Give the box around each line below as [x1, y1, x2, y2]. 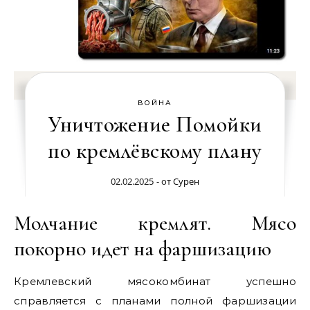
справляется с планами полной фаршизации [14, 294, 296, 307]
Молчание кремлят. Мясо [14, 210, 296, 236]
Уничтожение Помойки [48, 111, 262, 138]
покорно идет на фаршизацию [14, 236, 271, 262]
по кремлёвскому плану [48, 137, 262, 164]
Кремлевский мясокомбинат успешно [14, 275, 296, 288]
